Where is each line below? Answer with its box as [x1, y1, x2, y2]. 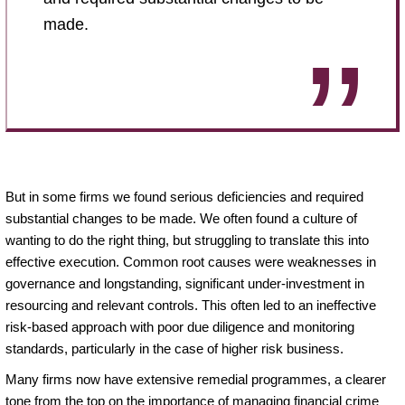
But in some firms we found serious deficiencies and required [5, 188, 363, 204]
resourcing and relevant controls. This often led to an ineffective [5, 297, 376, 313]
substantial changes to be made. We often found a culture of [5, 210, 357, 226]
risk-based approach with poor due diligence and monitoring [5, 318, 354, 334]
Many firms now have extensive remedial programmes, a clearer [5, 371, 386, 387]
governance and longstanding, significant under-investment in [5, 275, 364, 291]
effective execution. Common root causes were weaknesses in [5, 253, 376, 269]
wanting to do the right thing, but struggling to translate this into [5, 231, 369, 248]
